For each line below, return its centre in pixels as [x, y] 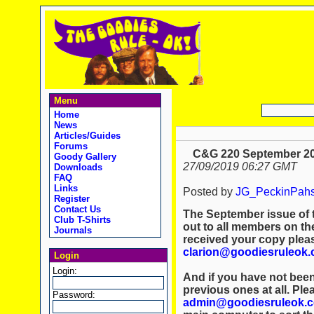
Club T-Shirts [81, 220]
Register [70, 199]
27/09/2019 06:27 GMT [240, 167]
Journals [71, 230]
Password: [74, 295]
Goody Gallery [83, 157]
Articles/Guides [86, 136]
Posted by [209, 192]
